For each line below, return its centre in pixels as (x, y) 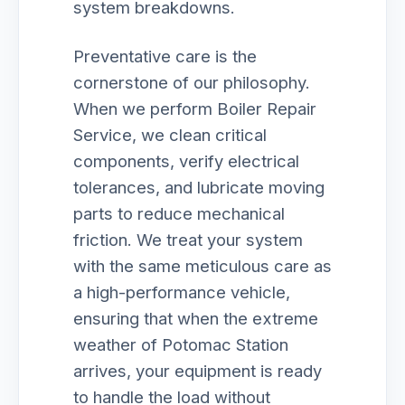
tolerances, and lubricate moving (199, 187)
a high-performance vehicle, (182, 292)
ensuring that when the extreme (196, 318)
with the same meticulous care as (202, 266)
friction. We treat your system (188, 240)
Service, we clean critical (170, 135)
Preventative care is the (165, 56)
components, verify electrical (186, 161)
